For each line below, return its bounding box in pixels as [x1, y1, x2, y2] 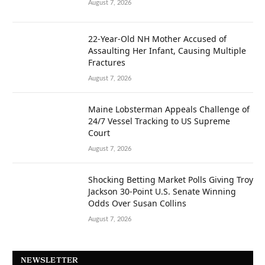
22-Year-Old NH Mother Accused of [88, 33, 227, 45]
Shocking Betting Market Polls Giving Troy [88, 174, 253, 186]
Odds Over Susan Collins [88, 198, 186, 209]
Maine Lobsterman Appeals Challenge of [88, 104, 250, 115]
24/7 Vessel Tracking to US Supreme [88, 115, 230, 127]
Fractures [88, 57, 125, 69]
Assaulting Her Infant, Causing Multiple [88, 45, 246, 57]
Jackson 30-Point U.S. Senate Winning [88, 186, 236, 198]
